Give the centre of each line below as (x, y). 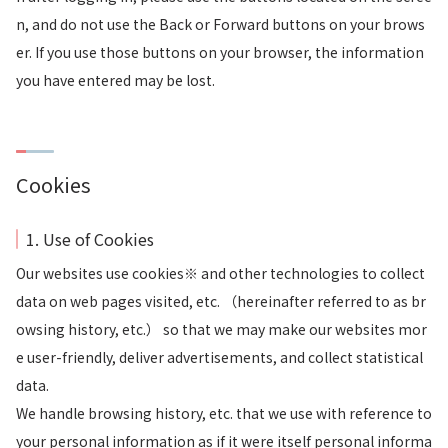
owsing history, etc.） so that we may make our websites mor (221, 329)
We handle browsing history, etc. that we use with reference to (224, 413)
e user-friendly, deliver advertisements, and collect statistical (219, 357)
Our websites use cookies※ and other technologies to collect (220, 273)
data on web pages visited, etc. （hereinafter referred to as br (221, 301)
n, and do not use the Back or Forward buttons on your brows (220, 24)
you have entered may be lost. (115, 80)
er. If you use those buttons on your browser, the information (220, 52)
